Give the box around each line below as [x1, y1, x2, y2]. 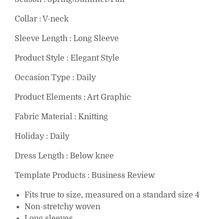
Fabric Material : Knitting [15, 112, 108, 122]
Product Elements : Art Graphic [15, 93, 131, 102]
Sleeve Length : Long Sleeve [15, 34, 119, 44]
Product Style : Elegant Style [15, 54, 119, 63]
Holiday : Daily [15, 132, 69, 141]
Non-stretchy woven [24, 202, 100, 212]
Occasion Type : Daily [15, 73, 96, 83]
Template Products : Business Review [15, 171, 155, 180]
